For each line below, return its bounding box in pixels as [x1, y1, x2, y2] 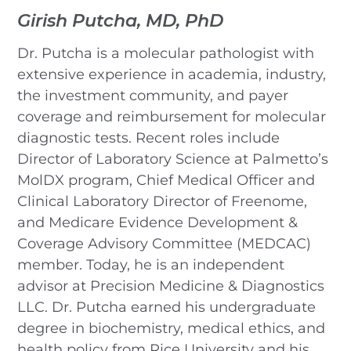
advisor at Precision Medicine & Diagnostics [17, 277, 325, 295]
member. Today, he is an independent [17, 255, 285, 273]
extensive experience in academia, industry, [17, 65, 327, 83]
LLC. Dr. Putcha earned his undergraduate [17, 298, 317, 316]
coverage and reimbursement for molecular [17, 107, 327, 125]
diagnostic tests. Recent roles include [17, 128, 280, 147]
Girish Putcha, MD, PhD [17, 9, 224, 31]
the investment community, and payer [17, 86, 289, 104]
